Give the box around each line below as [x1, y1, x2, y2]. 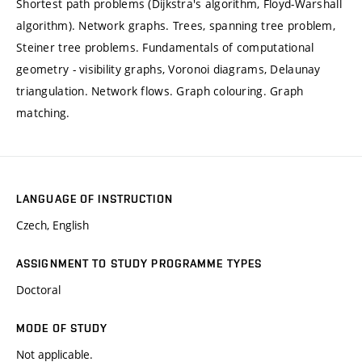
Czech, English [16, 217, 89, 234]
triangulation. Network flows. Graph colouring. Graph [16, 83, 304, 99]
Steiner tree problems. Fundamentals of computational [16, 40, 314, 56]
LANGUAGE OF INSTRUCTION [16, 192, 173, 206]
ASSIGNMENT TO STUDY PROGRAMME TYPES [16, 257, 263, 271]
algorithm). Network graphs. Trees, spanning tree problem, [16, 18, 335, 34]
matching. [16, 105, 70, 121]
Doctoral [16, 282, 61, 298]
